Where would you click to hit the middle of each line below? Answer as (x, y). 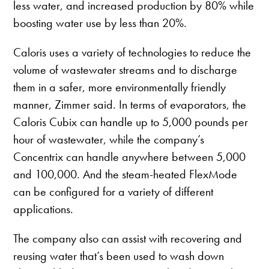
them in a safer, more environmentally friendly (120, 87)
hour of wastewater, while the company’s (109, 140)
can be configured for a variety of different (113, 192)
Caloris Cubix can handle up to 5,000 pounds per (131, 122)
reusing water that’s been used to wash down (119, 256)
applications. (44, 209)
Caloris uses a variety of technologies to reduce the (132, 53)
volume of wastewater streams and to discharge (125, 70)
